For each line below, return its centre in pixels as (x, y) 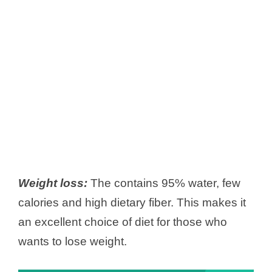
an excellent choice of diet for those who (123, 222)
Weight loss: (53, 183)
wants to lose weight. (73, 242)
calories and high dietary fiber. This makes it (132, 203)
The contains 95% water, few (164, 183)
